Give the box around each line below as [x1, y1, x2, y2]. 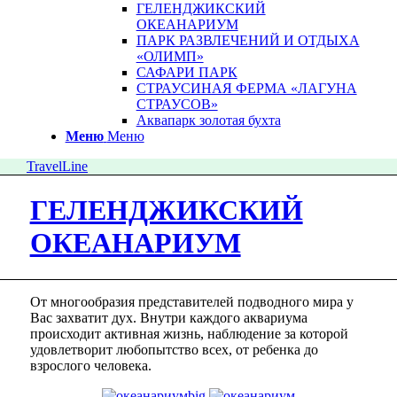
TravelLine [27, 159, 88, 174]
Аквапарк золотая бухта [136, 113, 281, 128]
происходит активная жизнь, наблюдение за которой [29, 325, 348, 341]
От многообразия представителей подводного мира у [29, 293, 354, 309]
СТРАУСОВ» [136, 97, 218, 112]
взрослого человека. [29, 357, 152, 373]
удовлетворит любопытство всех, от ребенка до [29, 341, 318, 357]
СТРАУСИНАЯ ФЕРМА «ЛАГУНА [136, 81, 357, 96]
